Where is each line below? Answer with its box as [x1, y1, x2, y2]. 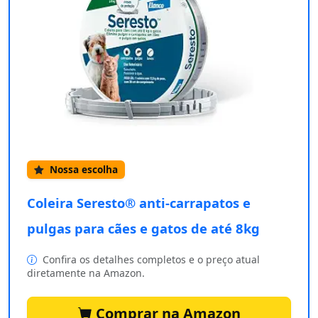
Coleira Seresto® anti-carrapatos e [27, 194, 251, 212]
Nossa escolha [47, 163, 118, 177]
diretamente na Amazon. [27, 266, 145, 280]
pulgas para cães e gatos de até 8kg [27, 219, 260, 238]
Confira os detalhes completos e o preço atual [40, 253, 260, 267]
